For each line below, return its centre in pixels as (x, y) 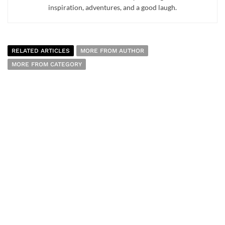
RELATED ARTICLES (41, 51)
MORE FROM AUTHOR (112, 51)
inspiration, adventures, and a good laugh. (113, 8)
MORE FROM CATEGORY (47, 65)
